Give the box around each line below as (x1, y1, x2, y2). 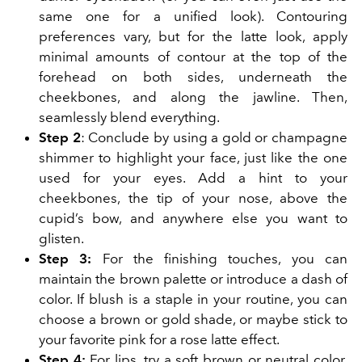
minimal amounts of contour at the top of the (39, 48, 347, 65)
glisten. (39, 230, 84, 247)
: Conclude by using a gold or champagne (80, 129, 347, 146)
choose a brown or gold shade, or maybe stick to (39, 311, 347, 328)
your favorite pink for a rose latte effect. (39, 331, 280, 348)
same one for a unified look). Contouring (39, 8, 347, 25)
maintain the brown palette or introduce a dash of (39, 271, 347, 288)
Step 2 (39, 129, 81, 146)
